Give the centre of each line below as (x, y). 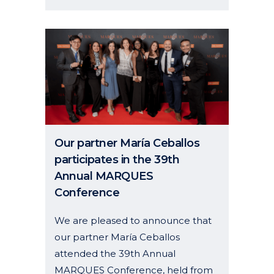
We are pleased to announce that (133, 220)
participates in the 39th (117, 159)
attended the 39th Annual (115, 253)
